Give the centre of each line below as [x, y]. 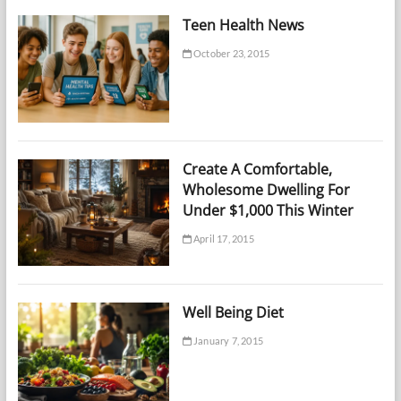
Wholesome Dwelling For [266, 189]
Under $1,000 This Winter [268, 210]
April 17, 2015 [222, 238]
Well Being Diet [233, 313]
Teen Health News [243, 26]
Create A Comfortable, [257, 169]
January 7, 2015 [227, 341]
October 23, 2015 [230, 54]
